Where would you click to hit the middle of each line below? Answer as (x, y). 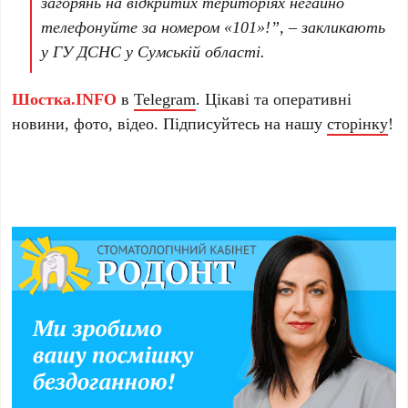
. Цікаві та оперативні (274, 98)
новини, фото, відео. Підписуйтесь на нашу (170, 122)
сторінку (358, 122)
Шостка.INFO (65, 98)
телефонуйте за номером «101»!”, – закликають (214, 26)
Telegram (165, 98)
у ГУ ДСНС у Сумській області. (153, 51)
